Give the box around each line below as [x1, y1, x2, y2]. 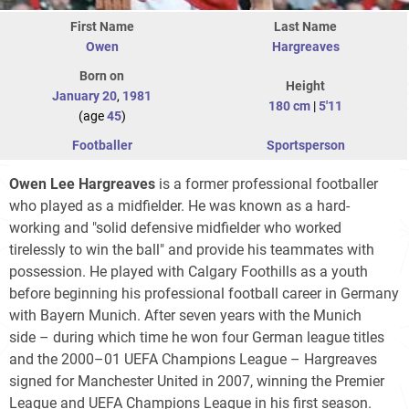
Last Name [274, 19, 337, 35]
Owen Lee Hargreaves [9, 175, 155, 194]
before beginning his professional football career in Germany [9, 285, 399, 303]
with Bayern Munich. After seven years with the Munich [9, 307, 362, 325]
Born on [79, 68, 124, 84]
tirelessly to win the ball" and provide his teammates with [9, 241, 374, 259]
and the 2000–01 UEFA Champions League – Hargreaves [9, 351, 377, 369]
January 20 [52, 89, 117, 104]
